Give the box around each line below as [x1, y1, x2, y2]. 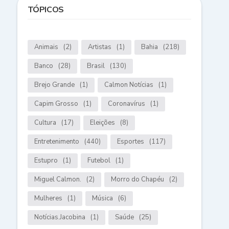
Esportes [117, 137, 144, 147]
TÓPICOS [27, 4, 64, 16]
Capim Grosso [34, 99, 78, 109]
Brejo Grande [34, 80, 75, 90]
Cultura [34, 118, 56, 128]
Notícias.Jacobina [34, 213, 85, 222]
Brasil [86, 61, 105, 71]
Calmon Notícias [104, 80, 153, 90]
